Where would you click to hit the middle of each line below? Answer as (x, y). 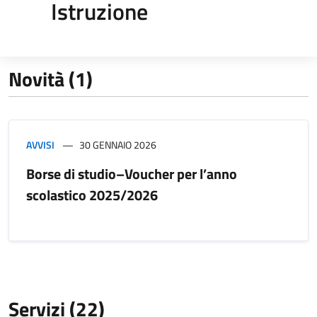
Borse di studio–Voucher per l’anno (132, 173)
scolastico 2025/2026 (92, 195)
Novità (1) (51, 79)
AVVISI (40, 144)
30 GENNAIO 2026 (118, 144)
